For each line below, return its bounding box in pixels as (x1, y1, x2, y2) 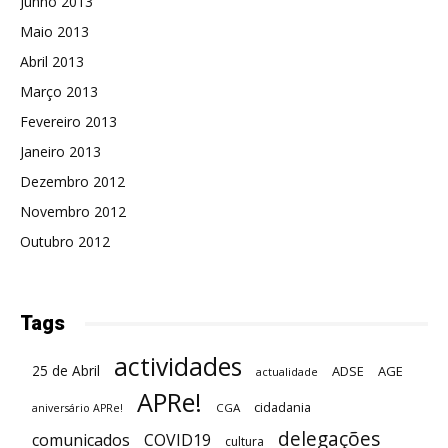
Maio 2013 (20, 22, 89, 42)
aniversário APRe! (32, 401, 123, 416)
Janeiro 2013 (20, 142, 101, 162)
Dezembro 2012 (20, 172, 125, 192)
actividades (114, 350, 242, 384)
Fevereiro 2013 (20, 112, 117, 132)
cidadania (254, 398, 311, 417)
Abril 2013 (20, 52, 84, 72)
